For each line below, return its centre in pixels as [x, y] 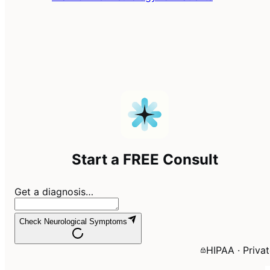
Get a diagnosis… [54, 192]
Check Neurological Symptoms [73, 222]
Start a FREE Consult [145, 159]
